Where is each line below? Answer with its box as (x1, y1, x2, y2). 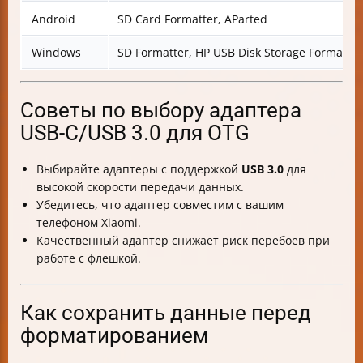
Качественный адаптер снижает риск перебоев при (36, 233, 330, 249)
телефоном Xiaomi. (36, 215, 141, 231)
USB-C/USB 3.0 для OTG (20, 121, 250, 146)
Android (32, 11, 75, 28)
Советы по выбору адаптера (20, 98, 301, 123)
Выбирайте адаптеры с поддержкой (36, 161, 241, 177)
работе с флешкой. (36, 250, 141, 267)
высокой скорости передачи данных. (36, 179, 244, 195)
